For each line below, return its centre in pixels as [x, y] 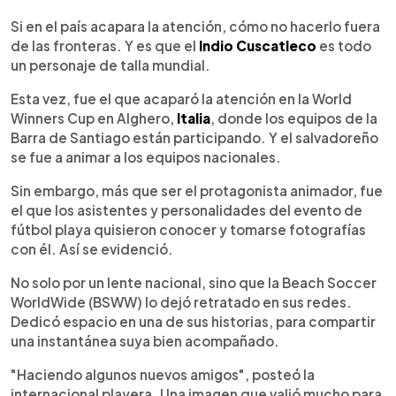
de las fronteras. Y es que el [105, 46]
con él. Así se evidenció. [92, 249]
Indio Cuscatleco [258, 46]
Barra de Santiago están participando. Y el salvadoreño [194, 138]
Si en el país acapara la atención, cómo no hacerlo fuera [195, 27]
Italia [194, 118]
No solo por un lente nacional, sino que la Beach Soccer [194, 283]
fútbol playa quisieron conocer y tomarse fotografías [188, 230]
